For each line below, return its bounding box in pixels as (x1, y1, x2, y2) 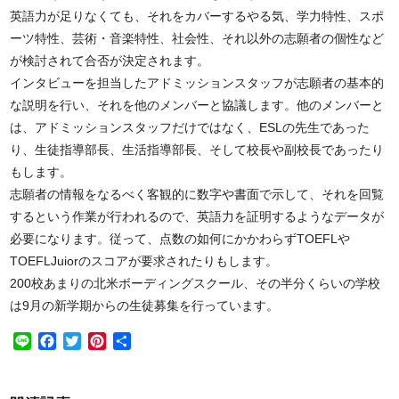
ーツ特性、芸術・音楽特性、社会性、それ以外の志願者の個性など (10, 31, 385, 45)
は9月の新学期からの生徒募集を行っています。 (10, 298, 280, 313)
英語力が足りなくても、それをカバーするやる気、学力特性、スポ (10, 9, 385, 23)
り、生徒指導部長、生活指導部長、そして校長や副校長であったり (10, 142, 385, 157)
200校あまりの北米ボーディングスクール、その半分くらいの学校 (10, 276, 381, 290)
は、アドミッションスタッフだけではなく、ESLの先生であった (10, 120, 370, 134)
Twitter (81, 332, 124, 348)
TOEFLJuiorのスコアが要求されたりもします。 (10, 254, 279, 268)
